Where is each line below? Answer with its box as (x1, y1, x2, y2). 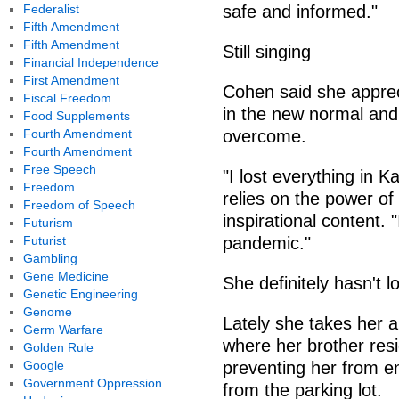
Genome (22, 305, 72, 319)
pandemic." (223, 233, 311, 253)
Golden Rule (22, 340, 94, 354)
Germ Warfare (22, 322, 103, 337)
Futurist (22, 233, 66, 248)
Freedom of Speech (22, 198, 135, 212)
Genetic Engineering (22, 287, 138, 301)
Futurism (22, 216, 73, 230)
